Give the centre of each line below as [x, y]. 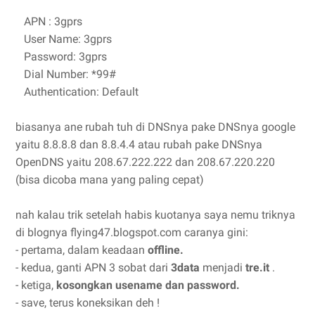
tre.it [257, 268]
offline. [166, 250]
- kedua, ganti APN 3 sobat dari [93, 268]
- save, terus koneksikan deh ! [88, 303]
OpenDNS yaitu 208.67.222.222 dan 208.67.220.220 [145, 162]
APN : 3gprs [49, 21]
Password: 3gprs [61, 57]
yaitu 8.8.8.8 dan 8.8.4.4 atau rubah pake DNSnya [139, 144]
